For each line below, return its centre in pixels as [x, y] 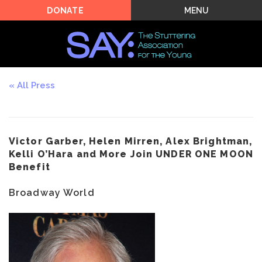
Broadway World [52, 193]
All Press [36, 85]
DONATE [65, 11]
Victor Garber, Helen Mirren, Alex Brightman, [131, 141]
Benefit [30, 167]
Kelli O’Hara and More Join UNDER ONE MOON [131, 154]
